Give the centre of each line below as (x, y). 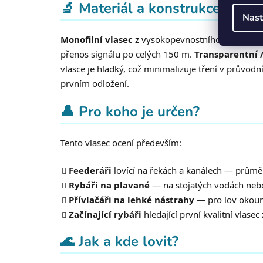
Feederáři (90, 170)
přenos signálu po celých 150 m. (127, 54)
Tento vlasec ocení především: (121, 142)
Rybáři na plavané (109, 185)
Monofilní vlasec (97, 40)
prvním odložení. (95, 84)
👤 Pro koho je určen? (130, 112)
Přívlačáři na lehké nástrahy (131, 199)
